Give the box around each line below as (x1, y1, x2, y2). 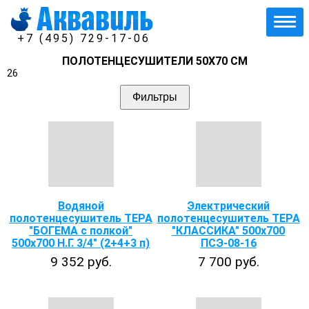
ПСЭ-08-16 (200, 237, 257, 250)
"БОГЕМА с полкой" (29, 224, 132, 237)
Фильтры (132, 91, 177, 103)
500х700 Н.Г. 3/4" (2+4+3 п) (12, 237, 150, 250)
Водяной (57, 199, 104, 212)
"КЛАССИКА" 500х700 (172, 224, 285, 237)
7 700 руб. (197, 254, 259, 270)
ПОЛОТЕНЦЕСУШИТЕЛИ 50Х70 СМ (61, 54, 248, 68)
